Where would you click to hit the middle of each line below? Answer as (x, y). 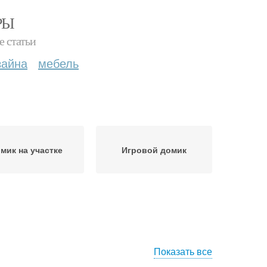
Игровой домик (154, 150)
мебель (58, 63)
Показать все (183, 251)
